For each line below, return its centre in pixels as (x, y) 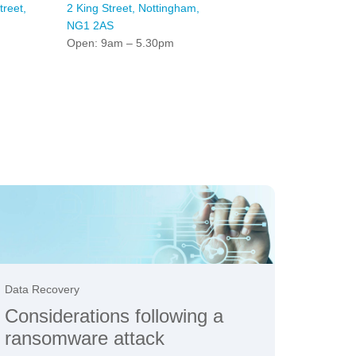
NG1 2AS (90, 26)
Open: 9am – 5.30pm (120, 43)
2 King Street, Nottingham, (133, 8)
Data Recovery (42, 290)
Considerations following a (114, 316)
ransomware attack (85, 339)
